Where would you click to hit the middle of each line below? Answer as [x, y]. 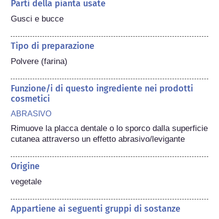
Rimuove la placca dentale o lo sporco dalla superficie [109, 128]
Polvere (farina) [39, 61]
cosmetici [31, 99]
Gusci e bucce [37, 19]
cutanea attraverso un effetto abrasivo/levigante [98, 139]
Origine [25, 166]
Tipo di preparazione [53, 46]
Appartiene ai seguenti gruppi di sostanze [96, 208]
